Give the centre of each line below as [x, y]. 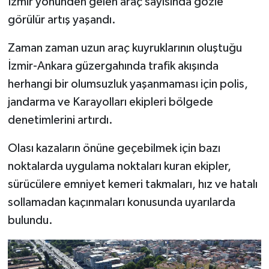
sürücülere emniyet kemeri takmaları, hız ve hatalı [132, 184]
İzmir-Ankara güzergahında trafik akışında [113, 66]
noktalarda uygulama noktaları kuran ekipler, [119, 166]
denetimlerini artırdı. [60, 120]
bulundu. [30, 220]
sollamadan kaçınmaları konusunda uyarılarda [121, 202]
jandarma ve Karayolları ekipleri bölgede [110, 102]
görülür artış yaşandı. [62, 20]
